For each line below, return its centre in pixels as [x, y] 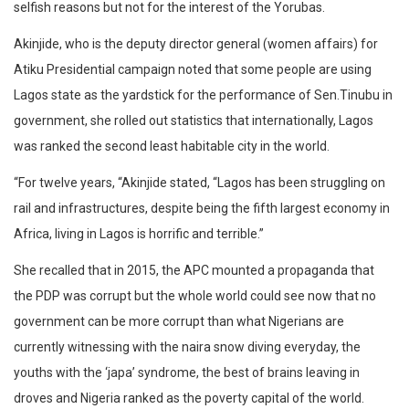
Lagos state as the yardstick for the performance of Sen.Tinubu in [203, 95]
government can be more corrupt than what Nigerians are [179, 322]
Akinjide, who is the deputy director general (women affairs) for [196, 44]
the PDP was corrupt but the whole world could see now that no [195, 296]
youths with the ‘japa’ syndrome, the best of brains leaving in [187, 373]
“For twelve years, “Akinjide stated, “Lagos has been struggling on [199, 183]
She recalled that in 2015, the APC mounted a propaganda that [194, 271]
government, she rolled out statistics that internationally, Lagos [194, 121]
